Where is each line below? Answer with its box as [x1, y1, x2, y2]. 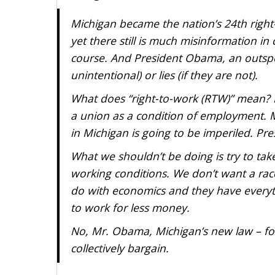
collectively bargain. [70, 240, 169, 255]
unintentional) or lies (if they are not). [70, 67, 258, 82]
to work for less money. [70, 199, 190, 215]
